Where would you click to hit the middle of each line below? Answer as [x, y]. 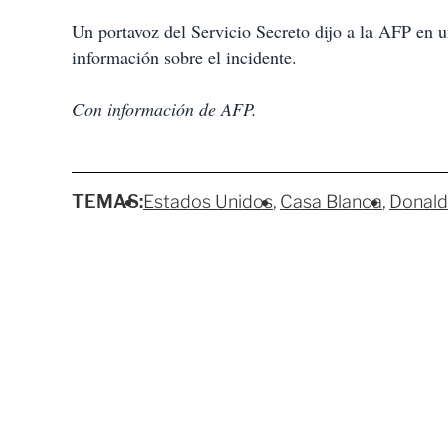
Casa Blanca [331, 201]
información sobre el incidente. [187, 57]
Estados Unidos [208, 201]
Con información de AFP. [164, 109]
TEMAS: [107, 201]
